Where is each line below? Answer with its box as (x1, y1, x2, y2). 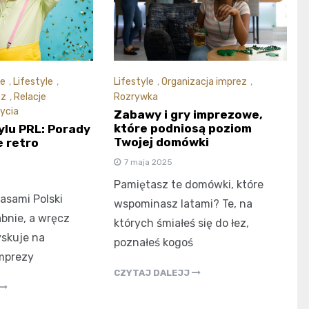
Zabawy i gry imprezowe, (114, 107, 263, 121)
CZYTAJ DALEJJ (114, 267, 192, 278)
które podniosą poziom (114, 121, 252, 135)
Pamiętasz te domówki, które (114, 177, 264, 191)
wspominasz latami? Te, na (114, 197, 253, 210)
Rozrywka (114, 90, 159, 103)
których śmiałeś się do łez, (114, 216, 250, 230)
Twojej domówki (114, 134, 210, 149)
